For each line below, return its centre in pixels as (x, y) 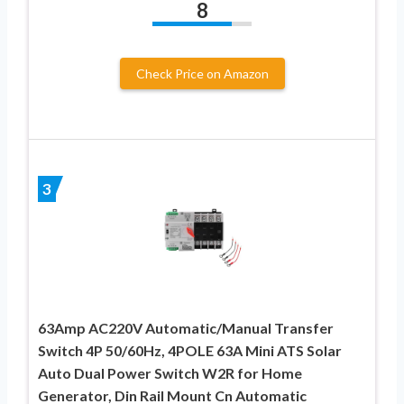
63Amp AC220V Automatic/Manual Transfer (186, 327)
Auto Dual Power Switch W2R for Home (170, 372)
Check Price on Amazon (202, 73)
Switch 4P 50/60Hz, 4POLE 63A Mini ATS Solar (190, 350)
